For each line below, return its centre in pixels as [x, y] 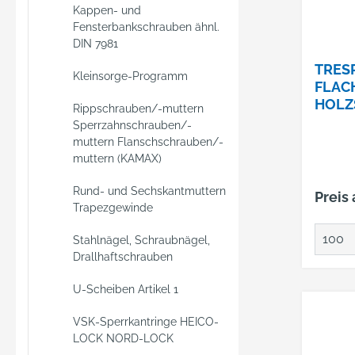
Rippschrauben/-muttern [138, 109]
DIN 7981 [95, 44]
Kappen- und [107, 10]
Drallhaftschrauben [123, 257]
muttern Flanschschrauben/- [148, 142]
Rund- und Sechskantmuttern [149, 191]
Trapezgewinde [113, 208]
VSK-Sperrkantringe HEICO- [146, 322]
